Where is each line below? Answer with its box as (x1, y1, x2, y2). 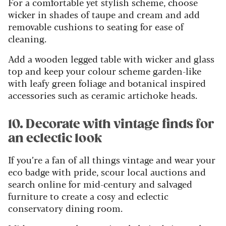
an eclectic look (8, 131, 102, 146)
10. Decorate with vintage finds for (8, 117, 214, 132)
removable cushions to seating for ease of (8, 20, 184, 33)
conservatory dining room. (8, 201, 123, 215)
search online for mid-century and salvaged (8, 177, 192, 191)
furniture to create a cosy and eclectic (8, 189, 168, 203)
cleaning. (8, 32, 46, 45)
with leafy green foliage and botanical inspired (8, 76, 206, 90)
